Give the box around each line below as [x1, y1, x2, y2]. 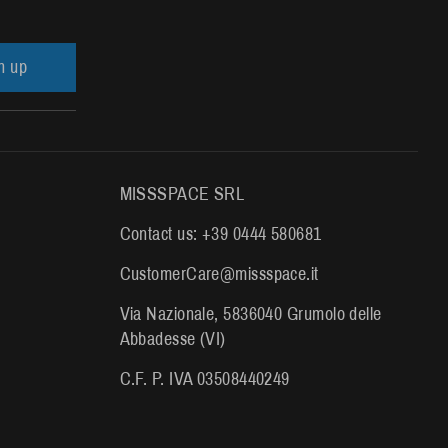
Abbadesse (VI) [119, 328, 226, 349]
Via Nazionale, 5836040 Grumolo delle [119, 303, 382, 324]
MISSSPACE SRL [119, 183, 245, 204]
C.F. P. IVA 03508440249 [119, 368, 290, 389]
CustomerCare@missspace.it [119, 263, 319, 284]
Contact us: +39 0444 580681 [119, 223, 322, 244]
